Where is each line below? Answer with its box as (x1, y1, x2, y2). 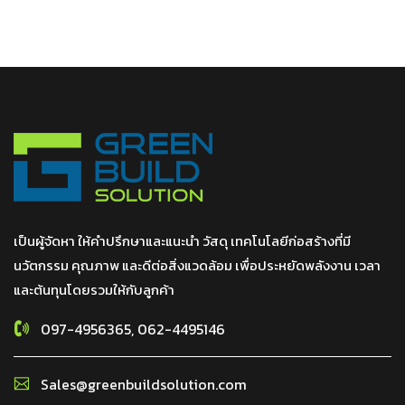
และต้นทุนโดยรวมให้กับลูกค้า (14, 279, 174, 300)
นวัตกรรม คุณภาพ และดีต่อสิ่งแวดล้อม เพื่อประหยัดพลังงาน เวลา (14, 255, 381, 276)
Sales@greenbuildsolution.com (41, 373, 247, 395)
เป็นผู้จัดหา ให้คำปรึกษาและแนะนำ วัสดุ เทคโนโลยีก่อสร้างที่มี (14, 231, 351, 251)
